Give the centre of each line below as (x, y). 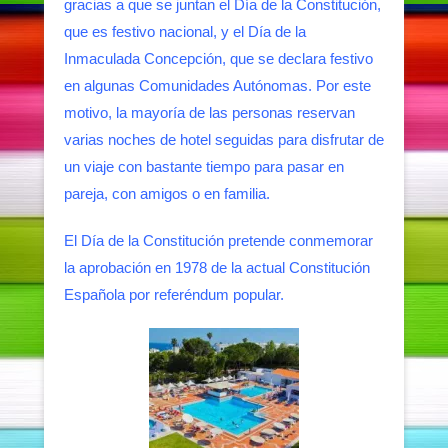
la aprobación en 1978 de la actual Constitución (217, 268)
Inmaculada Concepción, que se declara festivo (218, 59)
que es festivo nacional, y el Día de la (185, 32)
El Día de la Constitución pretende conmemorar (218, 241)
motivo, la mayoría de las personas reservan (209, 113)
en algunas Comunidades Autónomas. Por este (217, 86)
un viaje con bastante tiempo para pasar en (204, 167)
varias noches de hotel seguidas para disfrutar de (224, 140)
